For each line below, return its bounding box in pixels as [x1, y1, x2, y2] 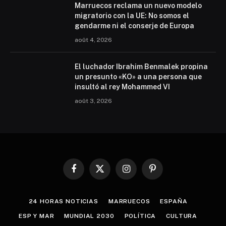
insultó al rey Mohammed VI [75, 83, 170, 91]
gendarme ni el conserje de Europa [75, 22, 194, 30]
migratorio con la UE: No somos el [75, 12, 189, 20]
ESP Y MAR [18, 212, 54, 220]
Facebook [73, 169, 103, 177]
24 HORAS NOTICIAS [28, 198, 98, 205]
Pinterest [151, 169, 180, 177]
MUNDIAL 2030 [64, 212, 115, 220]
